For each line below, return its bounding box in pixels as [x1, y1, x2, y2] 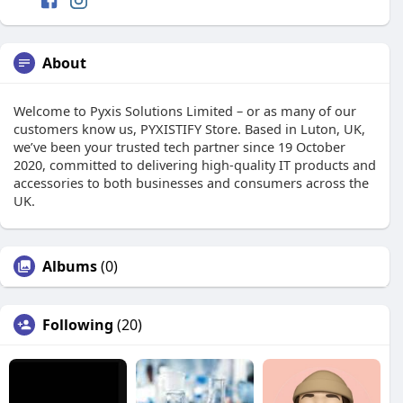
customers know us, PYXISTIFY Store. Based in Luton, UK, [13, 120, 365, 139]
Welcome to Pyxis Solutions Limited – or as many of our [13, 102, 356, 121]
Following [42, 315, 113, 336]
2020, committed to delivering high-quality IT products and [13, 156, 376, 175]
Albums [42, 256, 97, 277]
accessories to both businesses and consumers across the [13, 174, 369, 193]
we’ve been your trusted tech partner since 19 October [13, 138, 345, 157]
